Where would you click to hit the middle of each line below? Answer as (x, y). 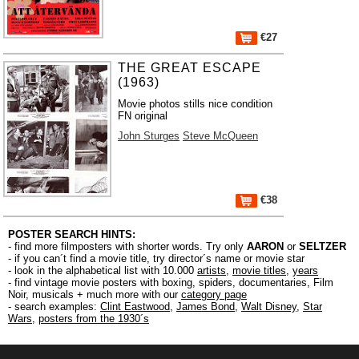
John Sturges (149, 136)
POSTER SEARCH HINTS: (72, 234)
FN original (143, 116)
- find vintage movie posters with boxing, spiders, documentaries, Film (171, 282)
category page (214, 294)
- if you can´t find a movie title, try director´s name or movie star (156, 258)
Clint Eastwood (135, 307)
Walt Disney (269, 307)
